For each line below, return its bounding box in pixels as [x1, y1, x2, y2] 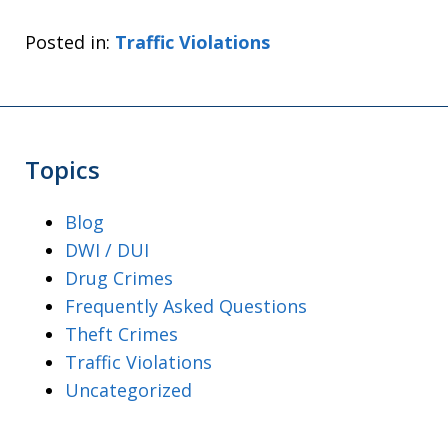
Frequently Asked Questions [65, 294, 307, 319]
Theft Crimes [65, 322, 178, 347]
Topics [25, 153, 100, 187]
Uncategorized [65, 378, 192, 403]
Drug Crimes [65, 266, 173, 291]
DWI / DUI [65, 238, 149, 263]
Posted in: [25, 30, 110, 55]
